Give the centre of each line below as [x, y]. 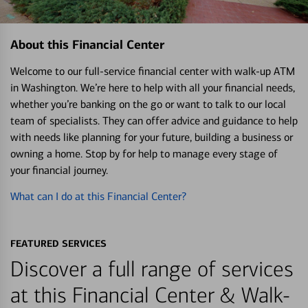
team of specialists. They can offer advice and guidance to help [154, 120]
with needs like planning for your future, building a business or [152, 137]
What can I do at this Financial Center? [98, 196]
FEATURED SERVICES [58, 243]
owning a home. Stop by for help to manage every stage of [144, 153]
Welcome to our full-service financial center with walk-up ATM [153, 71]
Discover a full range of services [152, 269]
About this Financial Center [87, 44]
